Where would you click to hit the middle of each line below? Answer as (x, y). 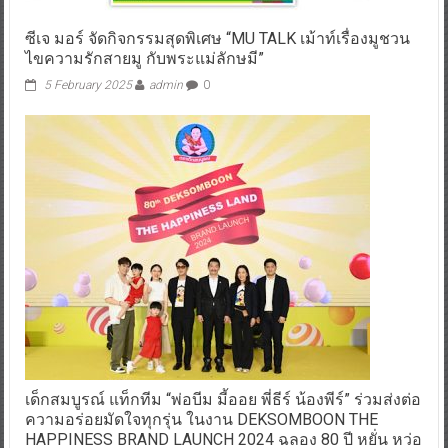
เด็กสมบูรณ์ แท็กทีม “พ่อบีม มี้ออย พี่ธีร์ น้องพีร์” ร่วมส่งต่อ (222, 399)
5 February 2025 (87, 84)
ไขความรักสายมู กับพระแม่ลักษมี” (144, 58)
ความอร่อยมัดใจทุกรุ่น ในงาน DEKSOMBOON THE (201, 419)
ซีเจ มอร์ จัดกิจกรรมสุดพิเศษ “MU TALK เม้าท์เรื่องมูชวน (217, 38)
